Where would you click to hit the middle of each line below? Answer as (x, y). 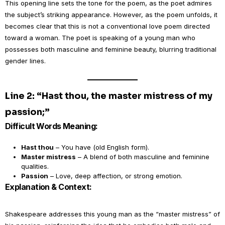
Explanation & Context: (48, 187)
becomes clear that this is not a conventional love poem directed (107, 26)
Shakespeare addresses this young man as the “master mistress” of (113, 214)
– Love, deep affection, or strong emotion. (115, 176)
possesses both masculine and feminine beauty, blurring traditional (111, 49)
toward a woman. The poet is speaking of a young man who (100, 38)
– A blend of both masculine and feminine (143, 157)
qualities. (35, 166)
